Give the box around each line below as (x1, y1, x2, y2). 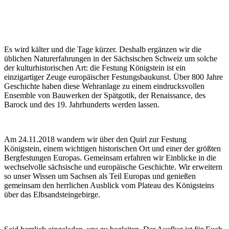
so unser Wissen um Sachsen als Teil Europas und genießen (4, 171, 196, 180)
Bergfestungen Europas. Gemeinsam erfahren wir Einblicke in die (4, 153, 216, 162)
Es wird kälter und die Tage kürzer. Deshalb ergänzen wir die (4, 44, 201, 54)
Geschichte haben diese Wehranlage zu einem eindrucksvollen (4, 81, 204, 90)
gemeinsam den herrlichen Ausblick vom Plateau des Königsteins (4, 180, 214, 190)
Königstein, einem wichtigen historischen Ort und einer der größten (4, 144, 221, 153)
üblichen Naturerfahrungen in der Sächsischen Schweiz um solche (4, 54, 217, 63)
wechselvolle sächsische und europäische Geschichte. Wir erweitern (4, 162, 222, 171)
